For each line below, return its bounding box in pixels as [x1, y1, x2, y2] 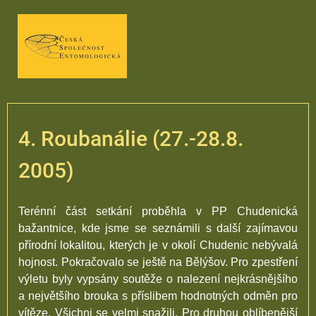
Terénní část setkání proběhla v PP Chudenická [18, 205, 298, 217]
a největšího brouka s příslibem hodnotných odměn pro [18, 290, 298, 302]
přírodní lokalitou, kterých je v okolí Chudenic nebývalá [18, 239, 298, 251]
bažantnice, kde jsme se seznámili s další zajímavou [18, 222, 298, 234]
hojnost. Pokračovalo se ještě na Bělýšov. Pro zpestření [18, 256, 298, 268]
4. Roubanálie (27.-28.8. [18, 126, 243, 151]
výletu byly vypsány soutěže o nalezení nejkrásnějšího [18, 273, 298, 285]
